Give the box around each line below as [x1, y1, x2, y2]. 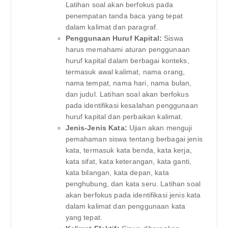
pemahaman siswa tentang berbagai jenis [65, 134, 203, 143]
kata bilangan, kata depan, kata [65, 168, 169, 177]
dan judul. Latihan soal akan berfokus [65, 90, 189, 98]
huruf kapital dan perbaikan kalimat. [65, 112, 183, 121]
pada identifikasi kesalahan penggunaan [65, 101, 198, 109]
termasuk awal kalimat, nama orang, [65, 67, 185, 76]
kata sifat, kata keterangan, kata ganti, [65, 157, 192, 165]
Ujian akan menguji [127, 123, 192, 132]
